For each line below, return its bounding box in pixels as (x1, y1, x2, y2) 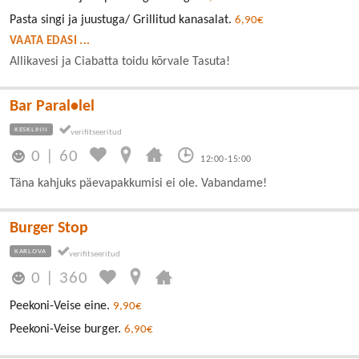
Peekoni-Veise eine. (10, 300, 113, 313)
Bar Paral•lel (10, 98, 95, 115)
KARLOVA (14, 247, 47, 255)
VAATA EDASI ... (10, 34, 91, 47)
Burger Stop (10, 220, 88, 236)
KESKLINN (14, 125, 48, 133)
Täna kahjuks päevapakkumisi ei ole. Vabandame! (10, 176, 267, 190)
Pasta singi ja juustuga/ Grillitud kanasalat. (10, 13, 235, 26)
